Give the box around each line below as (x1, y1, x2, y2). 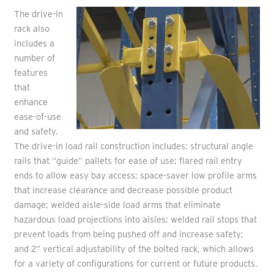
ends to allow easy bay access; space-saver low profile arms (13, 170, 257, 182)
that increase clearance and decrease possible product (13, 185, 232, 196)
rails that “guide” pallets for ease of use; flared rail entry (13, 155, 242, 167)
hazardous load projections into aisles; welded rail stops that (13, 214, 257, 226)
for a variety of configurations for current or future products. (13, 258, 257, 270)
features (13, 67, 48, 79)
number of (13, 53, 55, 64)
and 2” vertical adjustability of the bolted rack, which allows (13, 243, 254, 255)
